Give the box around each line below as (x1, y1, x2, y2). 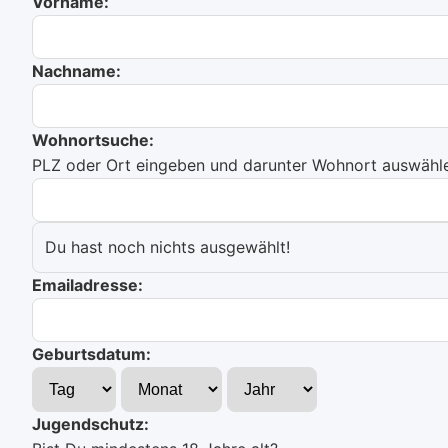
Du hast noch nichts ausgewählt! (45, 237, 290, 257)
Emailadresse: (32, 275, 143, 295)
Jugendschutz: (32, 414, 149, 434)
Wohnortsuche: (32, 130, 154, 150)
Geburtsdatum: (32, 344, 151, 364)
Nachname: (32, 61, 121, 81)
